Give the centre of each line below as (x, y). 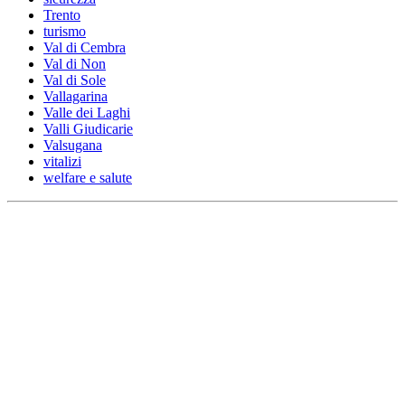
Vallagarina (75, 96)
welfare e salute (88, 177)
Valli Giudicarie (88, 128)
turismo (65, 31)
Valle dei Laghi (87, 112)
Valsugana (73, 145)
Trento (62, 14)
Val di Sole (75, 80)
